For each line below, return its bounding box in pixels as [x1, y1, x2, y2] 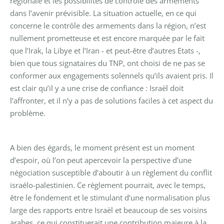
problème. [10, 107, 45, 118]
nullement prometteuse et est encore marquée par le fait [10, 32, 204, 43]
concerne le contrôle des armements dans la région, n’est [10, 20, 206, 30]
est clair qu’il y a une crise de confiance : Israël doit [10, 82, 183, 93]
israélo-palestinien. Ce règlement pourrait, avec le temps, [10, 179, 205, 190]
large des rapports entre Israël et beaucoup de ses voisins [10, 204, 207, 215]
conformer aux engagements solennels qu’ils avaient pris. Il [10, 70, 213, 80]
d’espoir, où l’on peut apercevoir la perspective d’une [10, 154, 191, 165]
